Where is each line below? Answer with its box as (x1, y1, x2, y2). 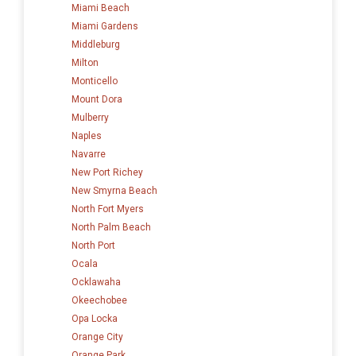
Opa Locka (72, 312, 118, 324)
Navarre (72, 148, 106, 160)
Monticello (72, 75, 118, 87)
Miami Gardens (72, 20, 138, 32)
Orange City (72, 331, 123, 342)
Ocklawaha (72, 276, 121, 288)
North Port (72, 239, 115, 251)
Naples (72, 130, 102, 141)
